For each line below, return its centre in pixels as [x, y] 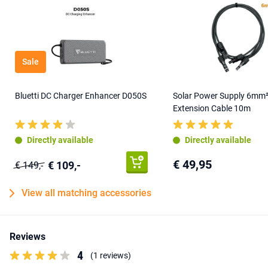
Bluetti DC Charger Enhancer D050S [81, 96]
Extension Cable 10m [212, 108]
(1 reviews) [111, 255]
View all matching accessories [86, 193]
